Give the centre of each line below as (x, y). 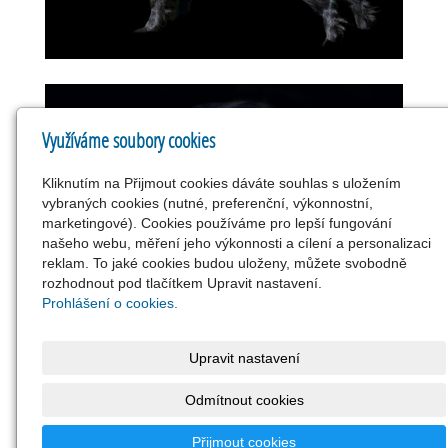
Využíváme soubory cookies (129, 140)
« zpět (224, 426)
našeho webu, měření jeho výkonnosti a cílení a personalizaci (237, 243)
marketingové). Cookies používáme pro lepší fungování (217, 223)
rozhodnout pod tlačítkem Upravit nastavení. (182, 283)
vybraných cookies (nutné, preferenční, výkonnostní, (208, 203)
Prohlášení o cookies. (110, 303)
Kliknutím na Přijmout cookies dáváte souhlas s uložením (222, 183)
